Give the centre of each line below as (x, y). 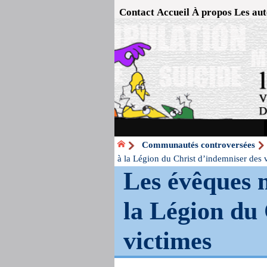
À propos (212, 12)
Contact (137, 12)
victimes (168, 240)
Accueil (173, 12)
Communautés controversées (199, 145)
